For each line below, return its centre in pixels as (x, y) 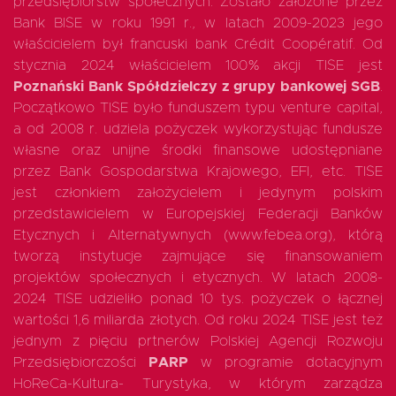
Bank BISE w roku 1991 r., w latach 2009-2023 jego (198, 23)
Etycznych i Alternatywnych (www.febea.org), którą (198, 236)
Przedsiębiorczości (81, 363)
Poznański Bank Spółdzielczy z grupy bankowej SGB (197, 87)
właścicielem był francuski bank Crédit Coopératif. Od (198, 45)
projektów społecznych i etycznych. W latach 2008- (198, 278)
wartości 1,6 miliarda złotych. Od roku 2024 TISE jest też (198, 320)
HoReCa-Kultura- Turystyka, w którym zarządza (198, 384)
